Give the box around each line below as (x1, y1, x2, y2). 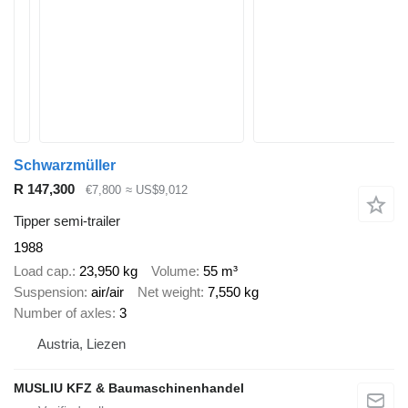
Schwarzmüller (14, 158, 116, 173)
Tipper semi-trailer (14, 212, 120, 229)
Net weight (138, 284, 200, 301)
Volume (151, 263, 196, 280)
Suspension (14, 284, 84, 301)
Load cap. (14, 263, 72, 280)
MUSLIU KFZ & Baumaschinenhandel (14, 381, 244, 396)
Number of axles (14, 305, 112, 321)
